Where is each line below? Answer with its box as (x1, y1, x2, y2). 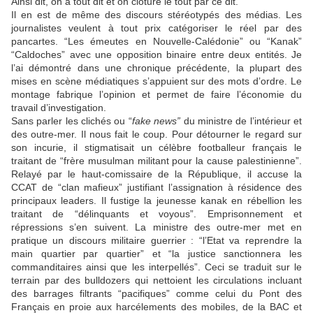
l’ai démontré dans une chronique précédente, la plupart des (11, 62, 302, 74)
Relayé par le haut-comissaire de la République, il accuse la (11, 168, 302, 180)
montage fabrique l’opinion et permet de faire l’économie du (11, 89, 302, 101)
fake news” (131, 115, 181, 127)
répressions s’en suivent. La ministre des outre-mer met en (11, 221, 302, 233)
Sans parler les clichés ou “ (11, 115, 132, 127)
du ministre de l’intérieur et (180, 115, 303, 127)
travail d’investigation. (11, 102, 106, 114)
